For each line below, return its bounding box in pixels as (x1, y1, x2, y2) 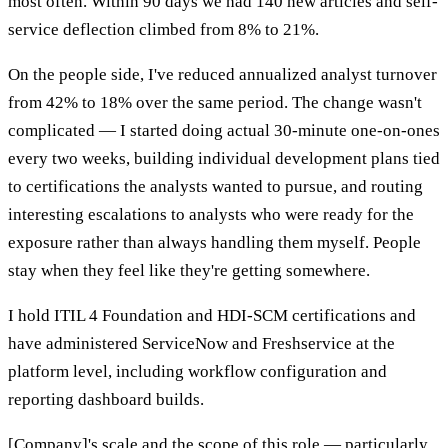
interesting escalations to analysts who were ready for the (8, 205, 414, 225)
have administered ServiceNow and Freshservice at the (8, 334, 395, 354)
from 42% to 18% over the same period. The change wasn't (8, 93, 422, 113)
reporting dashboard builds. (8, 390, 204, 410)
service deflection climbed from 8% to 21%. (8, 20, 319, 40)
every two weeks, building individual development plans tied (8, 149, 440, 169)
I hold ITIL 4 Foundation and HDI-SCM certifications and (8, 306, 416, 326)
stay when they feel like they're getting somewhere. (8, 261, 370, 281)
